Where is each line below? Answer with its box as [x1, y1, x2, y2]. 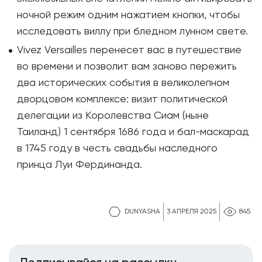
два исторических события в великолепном [17, 78, 229, 88]
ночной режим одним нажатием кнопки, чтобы [17, 10, 240, 20]
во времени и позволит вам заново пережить [17, 61, 237, 72]
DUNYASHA [125, 208, 160, 215]
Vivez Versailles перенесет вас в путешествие [17, 45, 242, 56]
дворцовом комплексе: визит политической [17, 94, 227, 105]
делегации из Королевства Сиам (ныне [17, 111, 209, 121]
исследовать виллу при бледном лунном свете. [17, 26, 248, 37]
